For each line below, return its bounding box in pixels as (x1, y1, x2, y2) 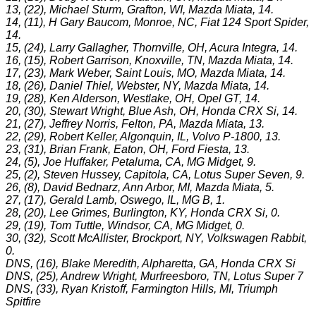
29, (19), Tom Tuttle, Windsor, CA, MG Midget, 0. (6, 219, 245, 231)
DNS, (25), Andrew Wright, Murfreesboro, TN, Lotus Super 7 (6, 270, 303, 282)
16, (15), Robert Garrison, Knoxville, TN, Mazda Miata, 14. (6, 54, 293, 66)
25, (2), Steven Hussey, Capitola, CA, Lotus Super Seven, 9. (6, 169, 305, 181)
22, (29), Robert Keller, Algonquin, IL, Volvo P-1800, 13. (6, 130, 281, 142)
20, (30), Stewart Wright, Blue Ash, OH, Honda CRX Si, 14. (6, 105, 298, 117)
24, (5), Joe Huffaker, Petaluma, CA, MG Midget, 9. (6, 156, 256, 168)
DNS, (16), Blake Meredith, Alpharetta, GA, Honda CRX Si (6, 257, 296, 269)
